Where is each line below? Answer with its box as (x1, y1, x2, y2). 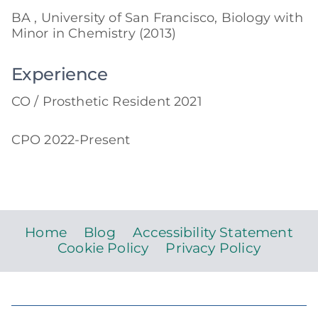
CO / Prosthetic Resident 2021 (11, 93, 202, 109)
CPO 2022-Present (11, 131, 131, 147)
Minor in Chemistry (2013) (11, 26, 177, 41)
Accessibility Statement (132, 224, 293, 241)
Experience (11, 63, 108, 85)
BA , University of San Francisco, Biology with (11, 10, 303, 26)
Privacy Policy (165, 239, 261, 257)
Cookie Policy (57, 239, 149, 257)
